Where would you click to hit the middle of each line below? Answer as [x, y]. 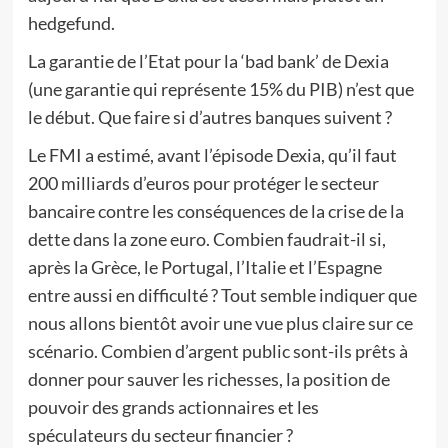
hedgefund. [71, 23]
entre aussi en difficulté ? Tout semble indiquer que [222, 295]
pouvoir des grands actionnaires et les [173, 407]
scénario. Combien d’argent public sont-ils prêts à [217, 351]
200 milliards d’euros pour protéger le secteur [203, 183]
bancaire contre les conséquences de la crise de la [215, 211]
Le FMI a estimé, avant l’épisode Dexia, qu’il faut [212, 155]
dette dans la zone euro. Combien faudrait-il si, [206, 239]
